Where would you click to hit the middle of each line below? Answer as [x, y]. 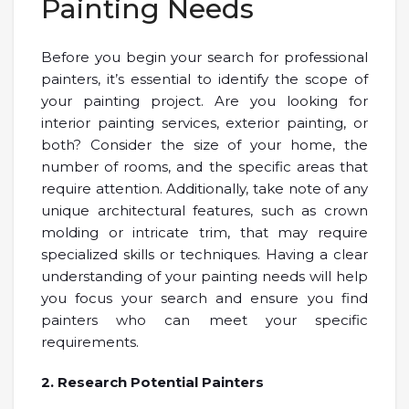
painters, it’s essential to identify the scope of [204, 79]
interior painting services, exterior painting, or [204, 122]
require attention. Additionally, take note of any [204, 188]
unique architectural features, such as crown [204, 210]
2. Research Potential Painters [152, 382]
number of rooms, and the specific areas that [204, 166]
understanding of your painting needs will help [204, 276]
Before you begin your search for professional [204, 57]
